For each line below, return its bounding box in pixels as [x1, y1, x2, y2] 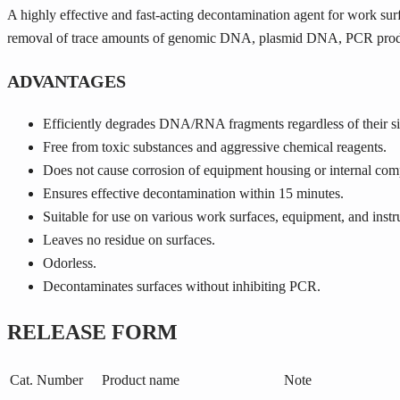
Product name [102, 371, 179, 387]
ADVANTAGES [7, 71, 126, 91]
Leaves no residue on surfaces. [43, 231, 215, 247]
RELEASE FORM [7, 320, 178, 344]
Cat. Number [10, 371, 83, 387]
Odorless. [43, 254, 96, 271]
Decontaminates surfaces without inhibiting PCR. [43, 278, 321, 294]
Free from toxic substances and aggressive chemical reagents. [43, 138, 387, 154]
